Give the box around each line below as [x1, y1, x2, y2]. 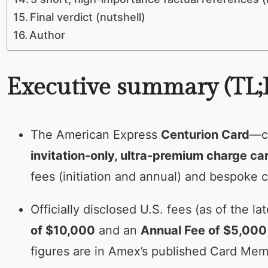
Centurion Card [160, 127, 249, 142]
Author [29, 29, 66, 42]
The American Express [30, 127, 161, 142]
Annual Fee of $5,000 [140, 223, 267, 237]
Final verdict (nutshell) [30, 11, 146, 24]
